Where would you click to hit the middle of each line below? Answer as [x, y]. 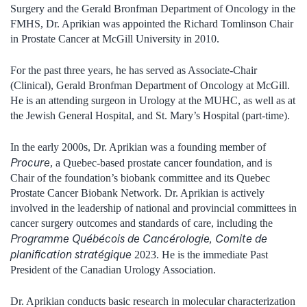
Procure [30, 162]
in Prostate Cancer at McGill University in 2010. [115, 38]
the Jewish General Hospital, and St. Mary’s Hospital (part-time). [150, 115]
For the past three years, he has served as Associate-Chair [134, 70]
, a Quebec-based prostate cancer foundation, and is [161, 162]
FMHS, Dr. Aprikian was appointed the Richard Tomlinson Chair [152, 23]
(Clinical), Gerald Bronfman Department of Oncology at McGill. [150, 85]
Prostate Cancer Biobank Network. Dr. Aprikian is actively [137, 193]
